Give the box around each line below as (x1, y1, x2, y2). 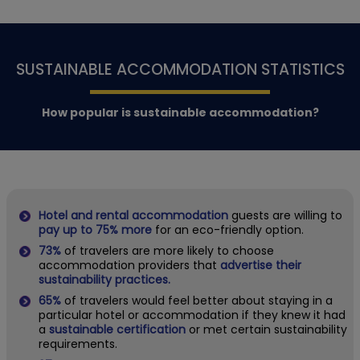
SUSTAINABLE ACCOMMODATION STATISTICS (15, 58, 345, 80)
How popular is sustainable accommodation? (41, 104, 319, 121)
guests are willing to (228, 207, 342, 223)
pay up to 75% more (39, 221, 152, 238)
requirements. (39, 335, 117, 352)
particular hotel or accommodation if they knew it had (39, 306, 346, 323)
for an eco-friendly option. (152, 221, 304, 238)
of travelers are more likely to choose (61, 242, 274, 259)
